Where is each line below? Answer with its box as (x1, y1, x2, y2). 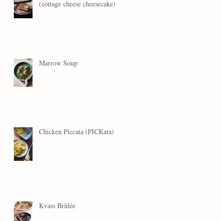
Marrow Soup (39, 58, 77, 68)
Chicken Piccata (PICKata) (39, 127, 114, 137)
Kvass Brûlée (39, 201, 75, 211)
